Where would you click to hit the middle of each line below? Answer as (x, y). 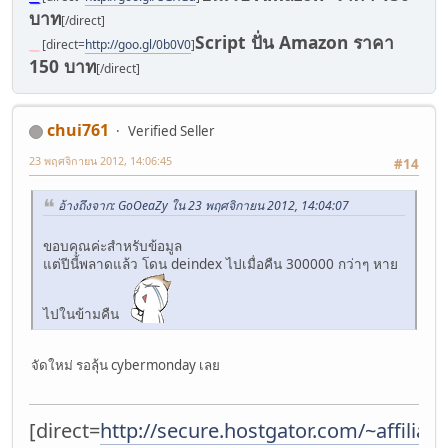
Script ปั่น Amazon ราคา (294, 42)
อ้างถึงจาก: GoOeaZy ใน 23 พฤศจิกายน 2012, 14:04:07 (203, 205)
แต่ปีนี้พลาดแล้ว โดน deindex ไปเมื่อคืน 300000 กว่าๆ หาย (220, 264)
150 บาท (62, 66)
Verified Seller (171, 131)
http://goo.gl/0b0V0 (138, 45)
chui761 (78, 130)
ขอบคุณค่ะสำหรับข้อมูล (112, 246)
